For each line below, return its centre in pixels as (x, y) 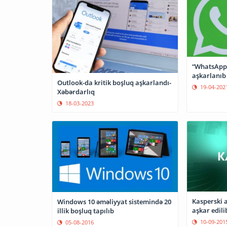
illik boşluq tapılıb (86, 211)
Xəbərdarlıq (76, 91)
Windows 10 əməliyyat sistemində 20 (114, 202)
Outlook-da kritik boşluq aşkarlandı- (114, 82)
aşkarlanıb (209, 75)
